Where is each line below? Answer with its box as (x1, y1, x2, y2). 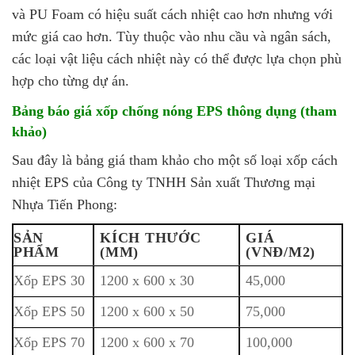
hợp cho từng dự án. (12, 72, 129, 89)
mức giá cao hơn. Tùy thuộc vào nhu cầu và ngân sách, (12, 28, 331, 44)
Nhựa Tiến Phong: (12, 196, 117, 212)
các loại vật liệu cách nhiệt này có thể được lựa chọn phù (12, 50, 342, 67)
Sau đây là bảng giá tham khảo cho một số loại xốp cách (12, 151, 338, 168)
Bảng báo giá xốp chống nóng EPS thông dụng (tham (12, 102, 337, 119)
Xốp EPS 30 (13, 272, 85, 288)
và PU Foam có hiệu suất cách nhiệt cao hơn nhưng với (12, 6, 333, 22)
